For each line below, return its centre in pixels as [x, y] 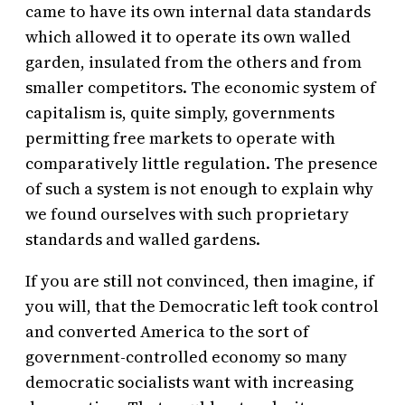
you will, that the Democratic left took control [202, 306]
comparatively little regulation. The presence [202, 164]
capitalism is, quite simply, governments [180, 113]
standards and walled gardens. [143, 240]
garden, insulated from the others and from [193, 62]
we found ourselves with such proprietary [187, 214]
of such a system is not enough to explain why [199, 189]
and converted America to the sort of [167, 332]
